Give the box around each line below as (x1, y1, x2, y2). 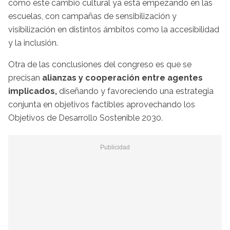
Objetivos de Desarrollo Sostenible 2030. (8, 113, 163, 123)
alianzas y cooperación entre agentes (42, 73, 203, 83)
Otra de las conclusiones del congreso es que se (8, 60, 191, 70)
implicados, (8, 86, 59, 97)
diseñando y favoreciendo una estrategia (59, 86, 214, 97)
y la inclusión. (8, 38, 58, 48)
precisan (8, 73, 42, 83)
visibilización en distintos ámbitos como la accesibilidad (8, 25, 219, 35)
